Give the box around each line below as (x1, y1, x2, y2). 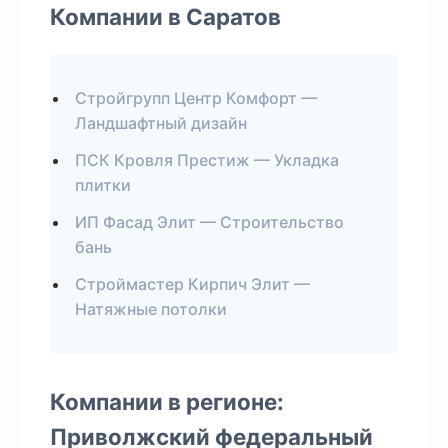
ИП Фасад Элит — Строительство (75, 212, 344, 232)
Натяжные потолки (75, 299, 227, 319)
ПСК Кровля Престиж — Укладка (75, 150, 339, 170)
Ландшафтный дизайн (75, 113, 247, 133)
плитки (75, 175, 131, 195)
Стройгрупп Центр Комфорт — (75, 88, 317, 108)
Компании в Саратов (50, 3, 281, 30)
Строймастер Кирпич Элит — (75, 274, 310, 294)
